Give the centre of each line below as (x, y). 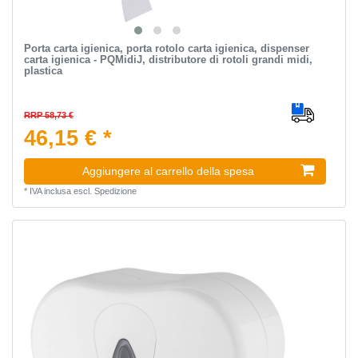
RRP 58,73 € (48, 115)
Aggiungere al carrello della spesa (168, 171)
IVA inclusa (50, 191)
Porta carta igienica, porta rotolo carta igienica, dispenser (166, 49)
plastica (43, 71)
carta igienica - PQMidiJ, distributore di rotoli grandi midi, (168, 60)
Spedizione (115, 191)
